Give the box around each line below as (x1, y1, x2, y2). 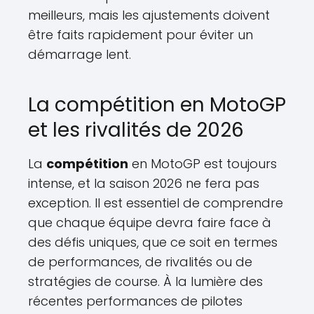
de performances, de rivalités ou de (28, 253, 252, 271)
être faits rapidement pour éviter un (28, 26, 253, 44)
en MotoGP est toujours (128, 155, 277, 173)
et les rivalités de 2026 (28, 116, 244, 144)
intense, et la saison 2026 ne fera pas (28, 175, 259, 193)
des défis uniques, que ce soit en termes (28, 233, 278, 252)
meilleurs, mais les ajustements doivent (28, 6, 270, 25)
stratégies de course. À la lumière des (28, 273, 263, 291)
